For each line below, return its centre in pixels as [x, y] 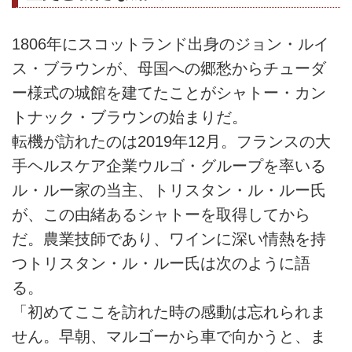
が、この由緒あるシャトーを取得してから [161, 214]
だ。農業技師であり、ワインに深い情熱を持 [169, 238]
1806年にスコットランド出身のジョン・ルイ [170, 44]
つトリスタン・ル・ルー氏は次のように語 [161, 263]
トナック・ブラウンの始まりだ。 [130, 117]
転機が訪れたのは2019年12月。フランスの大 [171, 141]
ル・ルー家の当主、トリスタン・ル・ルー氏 [169, 190]
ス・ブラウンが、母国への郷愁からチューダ [169, 68]
